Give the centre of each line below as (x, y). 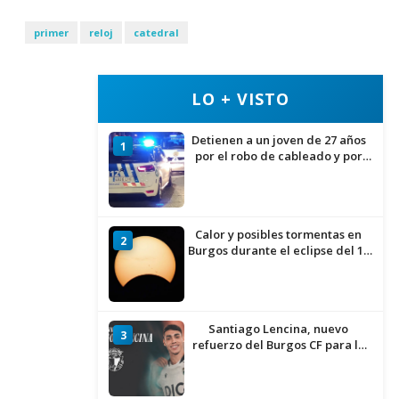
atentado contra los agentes (278, 172)
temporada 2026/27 (278, 361)
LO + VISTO (240, 99)
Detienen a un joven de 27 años (278, 140)
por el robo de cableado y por (278, 156)
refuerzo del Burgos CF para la (278, 345)
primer (51, 33)
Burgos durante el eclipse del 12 (278, 251)
